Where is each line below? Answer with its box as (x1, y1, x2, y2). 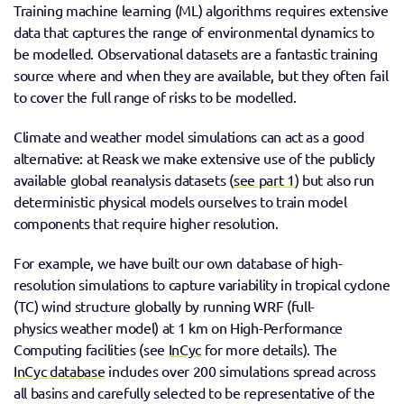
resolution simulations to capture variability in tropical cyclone (14, 275, 390, 293)
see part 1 (233, 170, 295, 188)
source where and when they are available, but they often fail (14, 66, 389, 84)
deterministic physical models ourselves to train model (14, 192, 347, 210)
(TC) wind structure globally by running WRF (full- (14, 297, 315, 315)
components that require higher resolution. (14, 214, 282, 232)
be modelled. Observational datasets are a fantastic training (14, 44, 378, 62)
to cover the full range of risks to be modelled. (14, 87, 300, 106)
